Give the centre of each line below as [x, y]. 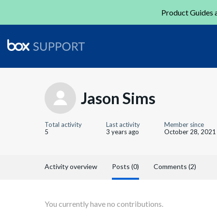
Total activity [63, 124]
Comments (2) [175, 166]
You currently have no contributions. [104, 204]
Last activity [123, 124]
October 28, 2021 [190, 132]
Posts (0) [125, 166]
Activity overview [71, 166]
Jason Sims [118, 98]
